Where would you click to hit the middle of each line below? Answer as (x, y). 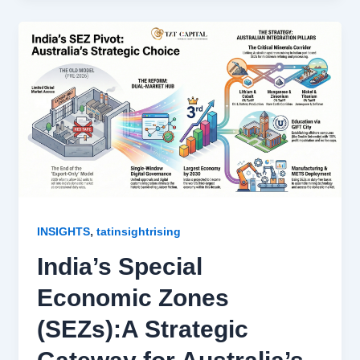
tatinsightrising (138, 231)
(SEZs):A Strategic (142, 329)
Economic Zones (133, 297)
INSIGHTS (63, 231)
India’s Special (119, 266)
